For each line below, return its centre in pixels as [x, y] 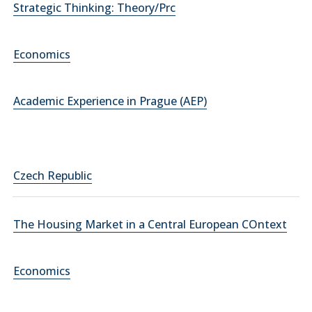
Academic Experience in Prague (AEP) [110, 101]
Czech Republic [53, 175]
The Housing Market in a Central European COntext [150, 224]
